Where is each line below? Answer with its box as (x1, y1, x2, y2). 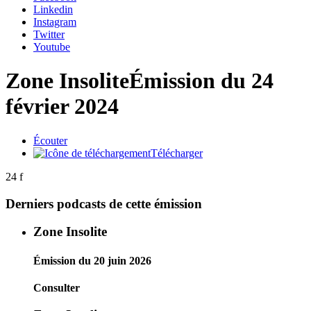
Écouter (33, 134, 67, 146)
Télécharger (151, 146, 203, 159)
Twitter (33, 28, 65, 40)
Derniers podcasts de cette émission (6, 196, 202, 211)
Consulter (33, 281, 80, 294)
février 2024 (6, 94, 119, 119)
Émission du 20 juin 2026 (33, 254, 151, 267)
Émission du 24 (129, 68, 274, 94)
